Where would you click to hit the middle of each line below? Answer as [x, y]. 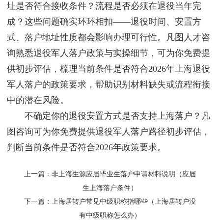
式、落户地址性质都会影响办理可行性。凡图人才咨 [109, 38]
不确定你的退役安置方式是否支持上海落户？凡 [109, 116]
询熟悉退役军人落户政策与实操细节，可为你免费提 [109, 53]
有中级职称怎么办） [110, 215]
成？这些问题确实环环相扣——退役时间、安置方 [104, 22]
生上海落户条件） [110, 188]
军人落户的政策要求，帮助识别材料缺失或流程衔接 [109, 85]
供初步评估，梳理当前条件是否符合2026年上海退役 [109, 69]
